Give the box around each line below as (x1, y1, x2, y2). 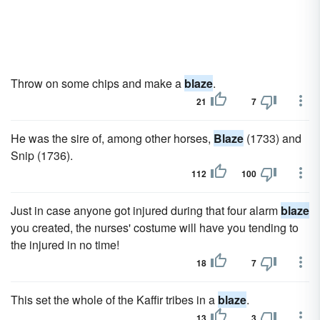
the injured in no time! (11, 236, 119, 253)
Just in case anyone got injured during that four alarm (11, 202, 281, 219)
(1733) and (244, 130, 301, 146)
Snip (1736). (11, 147, 73, 164)
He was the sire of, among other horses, (11, 130, 214, 146)
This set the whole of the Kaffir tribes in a (11, 291, 218, 308)
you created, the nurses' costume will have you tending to (11, 219, 299, 236)
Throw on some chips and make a (11, 75, 184, 91)
